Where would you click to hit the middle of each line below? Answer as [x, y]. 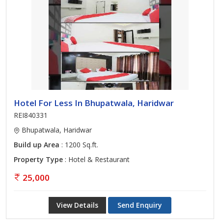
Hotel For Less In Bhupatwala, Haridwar [94, 103]
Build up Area [37, 145]
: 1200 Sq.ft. [79, 145]
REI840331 [31, 115]
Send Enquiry [140, 205]
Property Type [38, 159]
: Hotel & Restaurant [96, 159]
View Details [77, 205]
